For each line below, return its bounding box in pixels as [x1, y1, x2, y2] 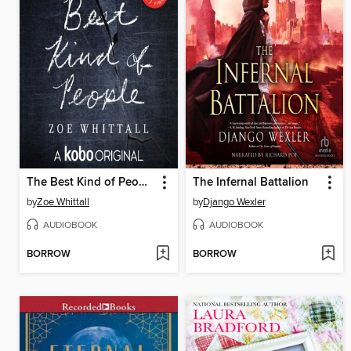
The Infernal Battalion [192, 175, 309, 190]
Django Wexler [202, 195, 266, 208]
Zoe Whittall [37, 195, 89, 208]
